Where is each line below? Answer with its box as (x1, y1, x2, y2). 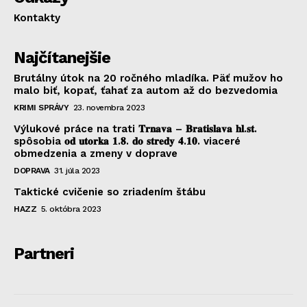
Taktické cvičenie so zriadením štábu (14, 185, 206, 198)
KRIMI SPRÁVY (14, 102, 69, 112)
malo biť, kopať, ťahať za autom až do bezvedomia (14, 84, 278, 97)
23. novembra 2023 (73, 102, 145, 112)
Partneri (14, 243, 74, 263)
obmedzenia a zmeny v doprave (14, 147, 177, 160)
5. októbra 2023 (40, 204, 101, 214)
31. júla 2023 (54, 165, 100, 175)
